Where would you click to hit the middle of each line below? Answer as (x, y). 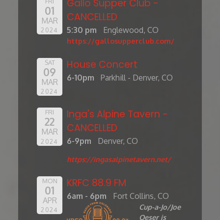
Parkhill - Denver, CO (137, 77)
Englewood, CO (131, 30)
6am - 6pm (87, 196)
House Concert (102, 64)
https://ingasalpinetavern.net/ (119, 159)
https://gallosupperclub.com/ (121, 41)
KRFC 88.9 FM (97, 183)
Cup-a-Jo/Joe (160, 206)
